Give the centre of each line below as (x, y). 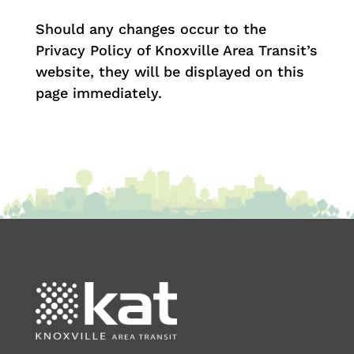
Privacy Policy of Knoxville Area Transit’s (176, 50)
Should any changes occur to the (151, 28)
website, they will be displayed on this (169, 71)
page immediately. (98, 92)
